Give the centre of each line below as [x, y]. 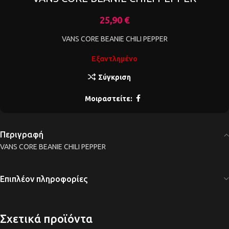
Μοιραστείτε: [108, 98]
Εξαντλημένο [114, 59]
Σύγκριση [114, 77]
